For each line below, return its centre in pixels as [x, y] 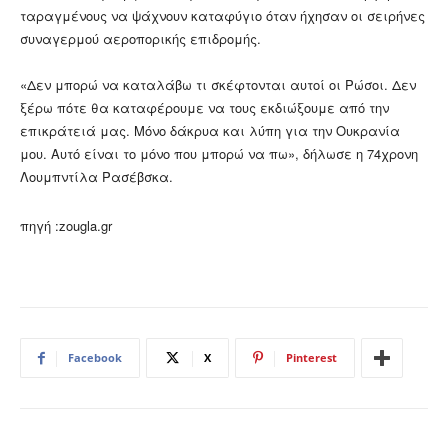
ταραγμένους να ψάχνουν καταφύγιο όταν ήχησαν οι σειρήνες [222, 16]
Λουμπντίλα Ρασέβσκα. [96, 177]
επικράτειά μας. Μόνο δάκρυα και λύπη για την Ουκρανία [210, 131]
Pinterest [311, 358]
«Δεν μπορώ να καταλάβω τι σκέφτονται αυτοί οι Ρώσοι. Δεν [218, 85]
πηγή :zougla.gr [66, 226]
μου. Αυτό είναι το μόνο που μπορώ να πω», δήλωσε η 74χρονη [219, 154]
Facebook [95, 358]
